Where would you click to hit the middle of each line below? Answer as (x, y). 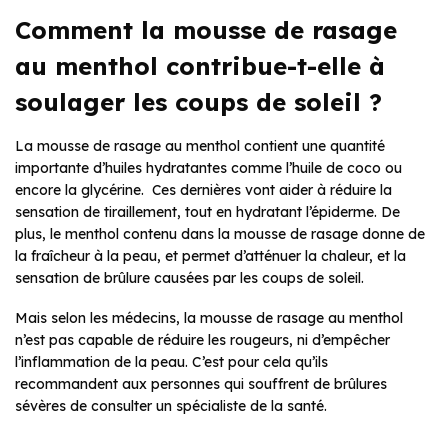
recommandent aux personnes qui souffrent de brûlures (201, 383)
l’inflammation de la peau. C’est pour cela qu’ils (171, 361)
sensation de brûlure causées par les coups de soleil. (189, 277)
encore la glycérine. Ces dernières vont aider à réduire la (203, 189)
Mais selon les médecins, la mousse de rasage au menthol (209, 317)
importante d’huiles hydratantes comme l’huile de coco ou (208, 167)
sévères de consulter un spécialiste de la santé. (171, 405)
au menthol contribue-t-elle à (200, 65)
